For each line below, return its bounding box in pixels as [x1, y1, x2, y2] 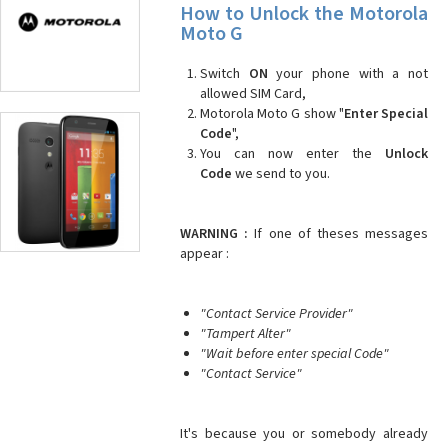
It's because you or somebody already [180, 424, 428, 444]
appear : [180, 244, 229, 264]
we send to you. [232, 164, 330, 184]
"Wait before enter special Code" [200, 344, 389, 364]
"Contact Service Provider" [200, 304, 356, 324]
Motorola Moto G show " [200, 104, 344, 124]
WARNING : [180, 224, 249, 244]
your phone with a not [267, 64, 429, 84]
